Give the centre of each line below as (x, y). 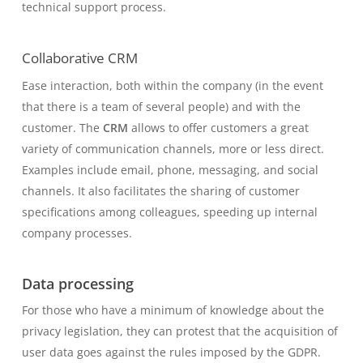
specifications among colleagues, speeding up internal (169, 211)
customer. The (62, 127)
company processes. (78, 233)
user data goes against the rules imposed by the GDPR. (171, 352)
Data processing (77, 283)
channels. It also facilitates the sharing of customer (160, 190)
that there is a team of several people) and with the (161, 106)
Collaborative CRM (79, 58)
